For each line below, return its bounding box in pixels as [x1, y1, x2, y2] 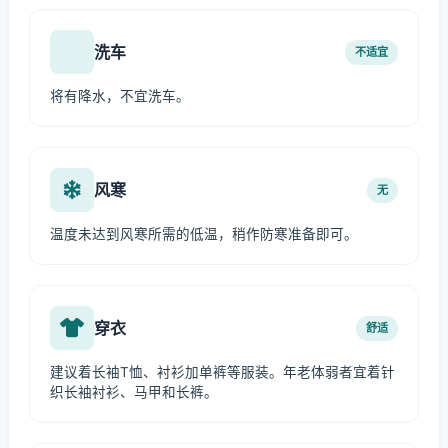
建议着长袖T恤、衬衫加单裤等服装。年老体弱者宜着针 [50, 364, 395, 380]
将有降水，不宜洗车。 [50, 88, 190, 104]
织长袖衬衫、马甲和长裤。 [50, 384, 218, 400]
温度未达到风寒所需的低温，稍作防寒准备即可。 [50, 226, 358, 242]
